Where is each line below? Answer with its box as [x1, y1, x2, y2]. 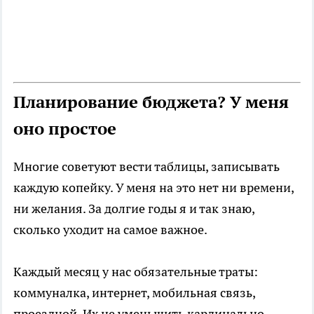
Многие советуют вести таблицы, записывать [13, 158, 280, 175]
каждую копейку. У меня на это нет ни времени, [13, 179, 294, 196]
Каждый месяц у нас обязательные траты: [13, 264, 258, 280]
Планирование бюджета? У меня [13, 91, 289, 114]
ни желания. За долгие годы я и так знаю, [13, 200, 254, 217]
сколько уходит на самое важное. [13, 221, 207, 238]
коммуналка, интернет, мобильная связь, [13, 285, 255, 301]
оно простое [13, 118, 116, 140]
